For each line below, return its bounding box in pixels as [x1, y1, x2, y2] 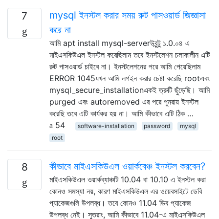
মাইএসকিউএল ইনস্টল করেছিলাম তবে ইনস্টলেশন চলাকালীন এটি [49, 49, 210, 60]
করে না [49, 23, 71, 36]
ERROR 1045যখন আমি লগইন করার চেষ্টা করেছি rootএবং [49, 73, 210, 83]
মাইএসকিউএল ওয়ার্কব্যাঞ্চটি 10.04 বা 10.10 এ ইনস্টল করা [49, 174, 206, 184]
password [144, 122, 171, 130]
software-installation [77, 122, 134, 130]
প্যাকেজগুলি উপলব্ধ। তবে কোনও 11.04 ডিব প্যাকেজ [49, 197, 191, 208]
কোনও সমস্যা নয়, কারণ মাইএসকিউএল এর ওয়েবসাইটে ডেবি [49, 186, 202, 196]
